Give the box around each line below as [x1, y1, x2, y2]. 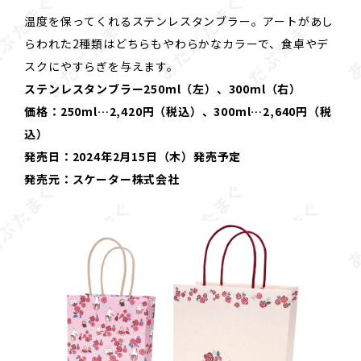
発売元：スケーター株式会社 [24, 170, 180, 187]
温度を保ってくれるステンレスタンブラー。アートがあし [24, 12, 334, 29]
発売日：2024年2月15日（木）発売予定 [24, 147, 242, 164]
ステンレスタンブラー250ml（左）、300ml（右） [24, 80, 301, 97]
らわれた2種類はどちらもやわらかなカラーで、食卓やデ [24, 35, 330, 52]
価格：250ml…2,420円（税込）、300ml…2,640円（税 [24, 102, 332, 119]
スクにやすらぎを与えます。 [24, 57, 179, 74]
